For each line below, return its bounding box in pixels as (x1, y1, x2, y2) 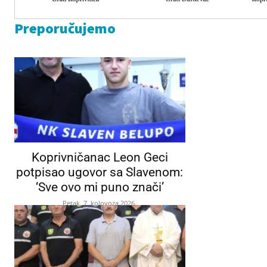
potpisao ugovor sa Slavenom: (16, 164, 184, 179)
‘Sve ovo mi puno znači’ (35, 179, 164, 194)
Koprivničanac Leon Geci (31, 150, 168, 164)
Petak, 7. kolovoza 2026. (63, 198, 137, 207)
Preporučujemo (14, 18, 116, 38)
